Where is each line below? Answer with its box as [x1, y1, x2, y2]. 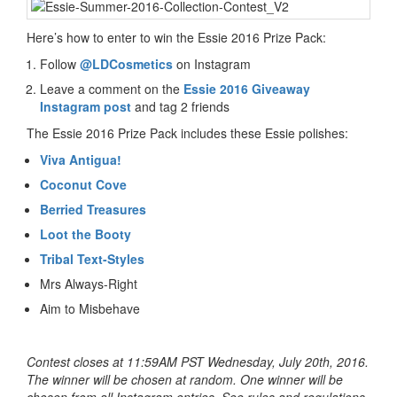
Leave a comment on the [40, 80, 183, 97]
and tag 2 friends [131, 97, 230, 115]
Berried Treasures [40, 200, 146, 218]
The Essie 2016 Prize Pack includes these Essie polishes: [27, 124, 348, 142]
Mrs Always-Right [40, 275, 137, 292]
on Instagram [173, 55, 251, 73]
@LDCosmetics [80, 55, 173, 73]
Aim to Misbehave [40, 300, 140, 317]
